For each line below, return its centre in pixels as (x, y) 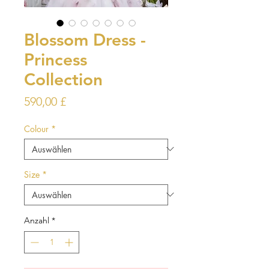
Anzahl (37, 220)
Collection (63, 79)
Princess (56, 59)
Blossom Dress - (85, 39)
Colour (36, 128)
